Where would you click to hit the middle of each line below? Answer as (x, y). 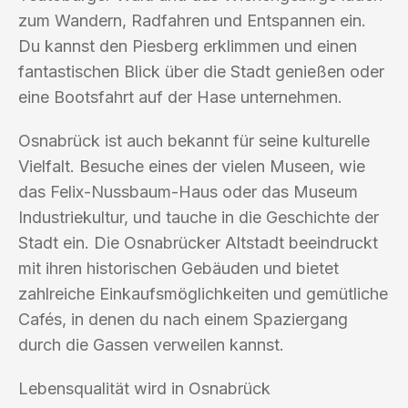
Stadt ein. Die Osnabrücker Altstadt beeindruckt (198, 242)
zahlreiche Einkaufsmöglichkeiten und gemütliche (203, 293)
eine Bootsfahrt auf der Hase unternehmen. (180, 97)
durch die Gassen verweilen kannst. (151, 344)
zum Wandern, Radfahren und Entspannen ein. (192, 20)
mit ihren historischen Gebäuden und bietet (178, 268)
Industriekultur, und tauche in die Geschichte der (199, 217)
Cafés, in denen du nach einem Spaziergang (183, 319)
